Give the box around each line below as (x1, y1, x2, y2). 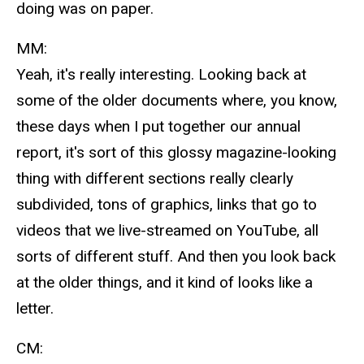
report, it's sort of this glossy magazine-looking (16, 142, 336, 162)
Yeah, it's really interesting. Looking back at (16, 64, 306, 84)
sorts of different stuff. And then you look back (16, 246, 336, 266)
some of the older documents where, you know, (16, 90, 337, 110)
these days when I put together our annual (16, 116, 301, 136)
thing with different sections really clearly (16, 168, 293, 188)
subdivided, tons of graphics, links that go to (16, 194, 317, 214)
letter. (16, 298, 54, 318)
